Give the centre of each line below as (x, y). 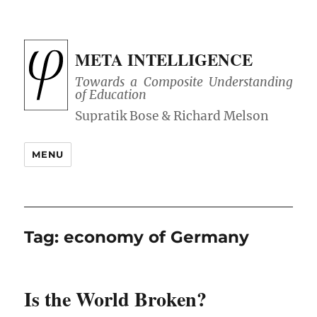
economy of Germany (157, 237)
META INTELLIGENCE (164, 59)
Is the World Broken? (116, 299)
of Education (111, 95)
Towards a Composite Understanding (184, 82)
